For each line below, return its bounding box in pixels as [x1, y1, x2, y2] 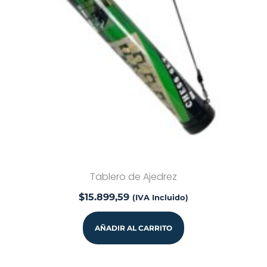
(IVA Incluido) [132, 192, 188, 202]
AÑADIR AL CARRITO [95, 223, 172, 232]
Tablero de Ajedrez [90, 169, 177, 184]
